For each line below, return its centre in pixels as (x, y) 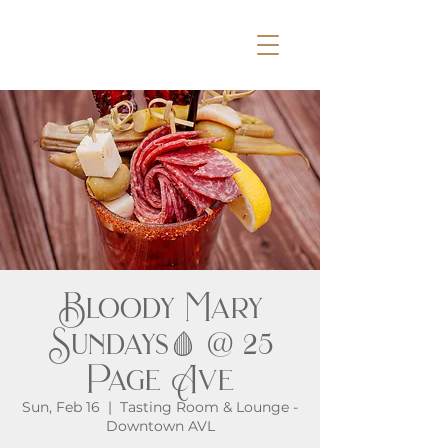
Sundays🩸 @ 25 (160, 343)
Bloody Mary (160, 307)
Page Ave (160, 379)
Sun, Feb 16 (61, 407)
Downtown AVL (160, 426)
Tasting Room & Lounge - (209, 407)
